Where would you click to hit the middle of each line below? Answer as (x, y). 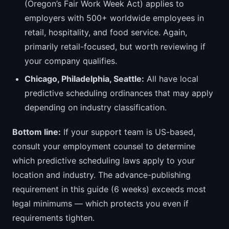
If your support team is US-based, (128, 132)
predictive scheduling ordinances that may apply (119, 93)
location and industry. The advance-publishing (101, 175)
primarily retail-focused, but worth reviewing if (115, 47)
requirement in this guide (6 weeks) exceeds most (109, 189)
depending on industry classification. (96, 107)
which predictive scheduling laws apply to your (104, 160)
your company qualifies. (71, 61)
